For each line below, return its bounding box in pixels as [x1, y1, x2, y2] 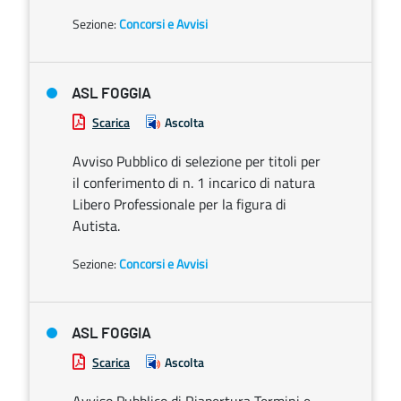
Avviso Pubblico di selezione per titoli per [73, 150, 320, 172]
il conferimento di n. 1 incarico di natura [73, 172, 315, 193]
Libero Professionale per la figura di [73, 193, 286, 215]
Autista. [73, 215, 120, 236]
